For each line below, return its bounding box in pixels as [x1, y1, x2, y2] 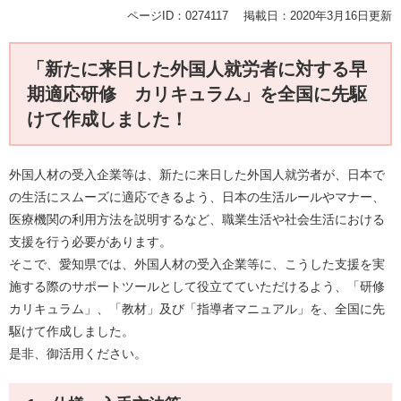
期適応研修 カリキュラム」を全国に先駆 [27, 84, 367, 105]
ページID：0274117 [127, 9, 228, 23]
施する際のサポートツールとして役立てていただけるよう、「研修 [9, 279, 385, 294]
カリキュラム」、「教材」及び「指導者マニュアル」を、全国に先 [9, 302, 385, 317]
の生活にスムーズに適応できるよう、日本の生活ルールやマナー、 [9, 190, 385, 205]
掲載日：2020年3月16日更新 [243, 9, 392, 23]
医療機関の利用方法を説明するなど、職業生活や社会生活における [9, 212, 385, 227]
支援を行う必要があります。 [9, 235, 172, 250]
